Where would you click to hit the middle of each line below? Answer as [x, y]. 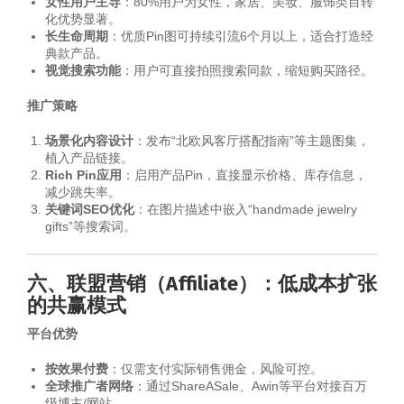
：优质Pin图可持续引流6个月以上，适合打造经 [241, 36]
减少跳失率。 [83, 192]
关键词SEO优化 [90, 209]
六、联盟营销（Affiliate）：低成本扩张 [202, 284]
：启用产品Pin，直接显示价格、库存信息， [244, 175]
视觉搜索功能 [83, 70]
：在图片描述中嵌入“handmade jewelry [246, 209]
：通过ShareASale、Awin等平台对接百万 [250, 386]
